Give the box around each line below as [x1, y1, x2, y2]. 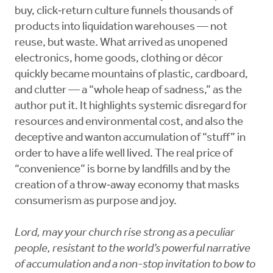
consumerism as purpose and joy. [15, 196, 179, 208]
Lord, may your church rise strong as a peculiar [15, 227, 235, 239]
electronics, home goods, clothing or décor [15, 53, 223, 65]
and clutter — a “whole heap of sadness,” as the [15, 85, 242, 97]
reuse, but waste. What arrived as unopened [15, 37, 227, 49]
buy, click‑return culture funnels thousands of [15, 5, 233, 18]
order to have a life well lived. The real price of [15, 148, 233, 160]
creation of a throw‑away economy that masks [15, 180, 239, 192]
